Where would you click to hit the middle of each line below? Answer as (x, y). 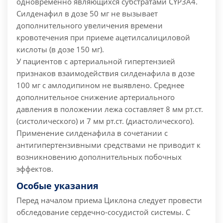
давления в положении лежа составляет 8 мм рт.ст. (110, 109)
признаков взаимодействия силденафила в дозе (106, 73)
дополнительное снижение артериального (96, 97)
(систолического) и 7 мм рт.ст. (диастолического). (105, 121)
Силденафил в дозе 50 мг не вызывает (87, 14)
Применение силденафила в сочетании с (92, 133)
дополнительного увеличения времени (90, 26)
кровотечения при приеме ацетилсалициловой (103, 38)
